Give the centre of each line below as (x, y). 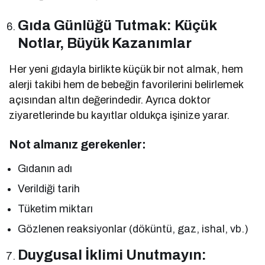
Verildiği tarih (49, 188)
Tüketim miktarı (56, 209)
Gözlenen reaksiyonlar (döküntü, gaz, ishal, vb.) (133, 229)
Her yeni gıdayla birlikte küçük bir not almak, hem (126, 69)
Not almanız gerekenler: (77, 144)
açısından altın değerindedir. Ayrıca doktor (110, 100)
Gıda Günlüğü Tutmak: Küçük (117, 25)
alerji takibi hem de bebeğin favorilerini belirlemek (126, 84)
